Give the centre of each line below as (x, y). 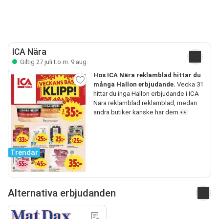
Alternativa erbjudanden (62, 193)
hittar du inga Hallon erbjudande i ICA (146, 93)
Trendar (24, 153)
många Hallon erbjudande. (134, 84)
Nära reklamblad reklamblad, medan (145, 103)
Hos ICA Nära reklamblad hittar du (147, 75)
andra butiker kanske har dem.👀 (140, 112)
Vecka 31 (189, 84)
